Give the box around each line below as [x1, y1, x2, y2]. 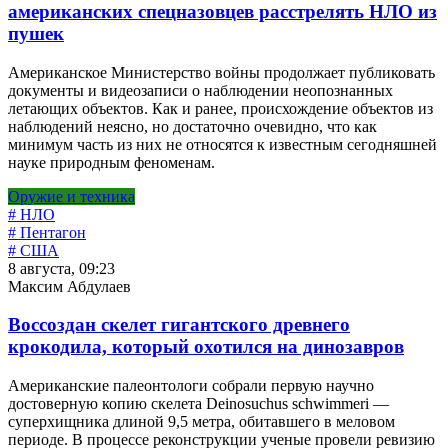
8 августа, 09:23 [8, 259, 115, 277]
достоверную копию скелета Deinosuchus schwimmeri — [8, 395, 389, 412]
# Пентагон [8, 223, 86, 241]
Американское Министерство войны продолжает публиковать [8, 63, 435, 81]
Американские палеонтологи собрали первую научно [8, 377, 374, 394]
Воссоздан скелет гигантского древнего [8, 314, 350, 336]
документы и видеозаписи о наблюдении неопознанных [8, 81, 393, 99]
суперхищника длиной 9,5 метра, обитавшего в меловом [8, 413, 395, 430]
